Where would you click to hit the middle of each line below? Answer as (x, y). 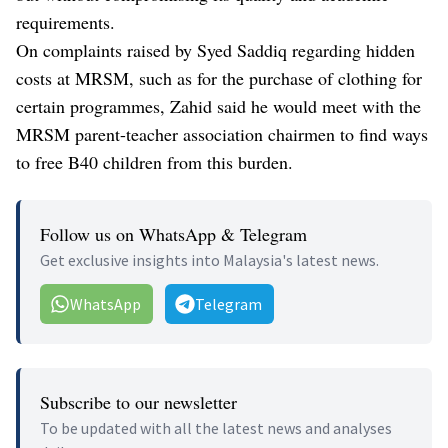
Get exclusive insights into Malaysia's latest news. (209, 260)
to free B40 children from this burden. (154, 162)
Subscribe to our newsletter (138, 402)
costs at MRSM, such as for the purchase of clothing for (219, 78)
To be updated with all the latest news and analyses (216, 428)
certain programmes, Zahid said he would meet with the (218, 106)
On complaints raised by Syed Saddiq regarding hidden (215, 50)
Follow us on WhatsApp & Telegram (173, 234)
